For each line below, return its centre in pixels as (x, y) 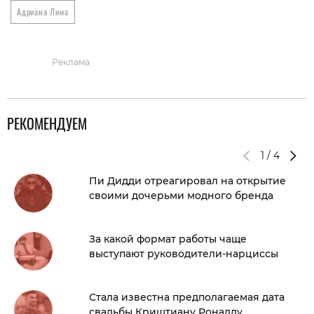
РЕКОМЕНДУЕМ (47, 124)
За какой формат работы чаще (168, 239)
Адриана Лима (43, 12)
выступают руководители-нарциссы (184, 254)
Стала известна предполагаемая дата (187, 298)
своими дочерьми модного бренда (181, 196)
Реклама (71, 62)
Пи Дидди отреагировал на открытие (187, 181)
